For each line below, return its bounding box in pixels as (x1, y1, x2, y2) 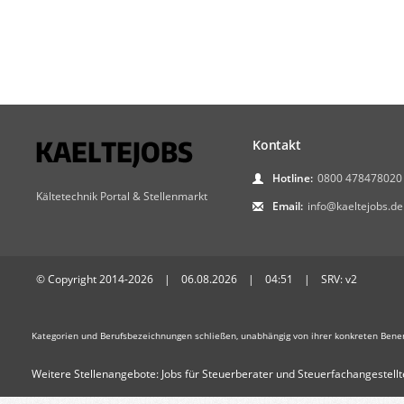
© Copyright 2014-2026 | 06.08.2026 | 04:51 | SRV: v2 (36, 271, 357, 288)
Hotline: (272, 170, 313, 187)
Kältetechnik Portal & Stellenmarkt (36, 188, 207, 205)
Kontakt (252, 136, 301, 154)
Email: (272, 198, 303, 215)
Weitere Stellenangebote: (32, 366, 159, 382)
